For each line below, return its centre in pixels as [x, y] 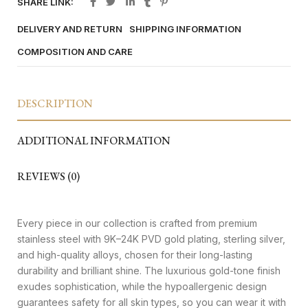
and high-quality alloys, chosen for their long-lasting [135, 254]
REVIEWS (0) [48, 176]
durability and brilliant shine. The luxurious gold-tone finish [149, 270]
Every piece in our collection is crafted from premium [137, 223]
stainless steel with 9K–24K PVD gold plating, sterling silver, [151, 239]
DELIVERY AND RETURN [70, 29]
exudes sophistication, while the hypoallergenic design [142, 286]
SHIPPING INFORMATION [185, 29]
